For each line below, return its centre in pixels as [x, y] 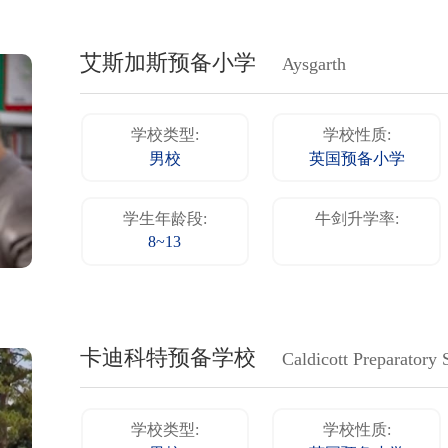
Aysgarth [314, 65]
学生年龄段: [164, 220]
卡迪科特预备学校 [168, 358]
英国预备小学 [356, 160]
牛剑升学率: [356, 220]
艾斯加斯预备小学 [168, 64]
